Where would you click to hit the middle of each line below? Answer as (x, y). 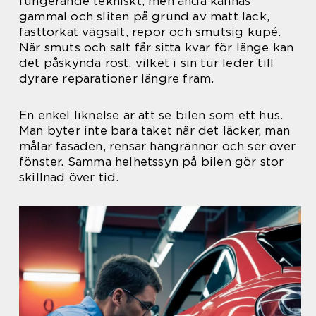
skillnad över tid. (69, 177)
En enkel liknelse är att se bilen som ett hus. (151, 115)
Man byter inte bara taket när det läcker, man (155, 130)
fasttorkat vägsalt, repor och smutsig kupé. (150, 32)
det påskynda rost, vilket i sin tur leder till (147, 63)
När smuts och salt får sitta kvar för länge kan (157, 47)
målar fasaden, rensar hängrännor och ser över (158, 146)
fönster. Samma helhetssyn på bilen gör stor (152, 162)
